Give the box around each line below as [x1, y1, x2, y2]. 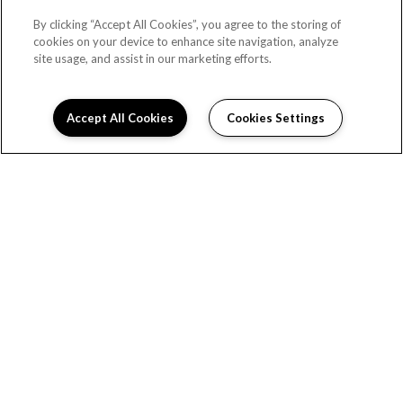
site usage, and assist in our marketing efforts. [33, 51, 273, 66]
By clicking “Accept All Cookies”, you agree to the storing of [33, 17, 342, 31]
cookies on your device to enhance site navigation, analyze [33, 34, 339, 49]
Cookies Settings [227, 111, 325, 125]
